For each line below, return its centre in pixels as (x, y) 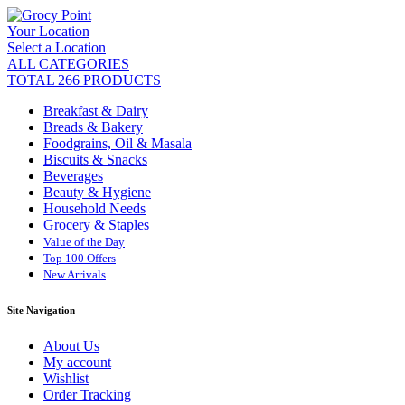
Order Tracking (87, 394)
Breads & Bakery (93, 127)
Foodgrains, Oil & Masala (118, 143)
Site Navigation (41, 310)
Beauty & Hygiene (97, 192)
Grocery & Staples (96, 225)
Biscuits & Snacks (95, 160)
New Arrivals (75, 274)
